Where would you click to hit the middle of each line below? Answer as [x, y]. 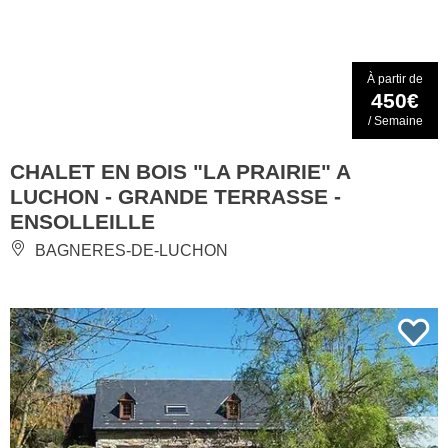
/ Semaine [395, 121]
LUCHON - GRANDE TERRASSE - [175, 197]
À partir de [395, 79]
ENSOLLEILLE [82, 222]
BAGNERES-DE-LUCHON [129, 251]
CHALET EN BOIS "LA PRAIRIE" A [180, 172]
